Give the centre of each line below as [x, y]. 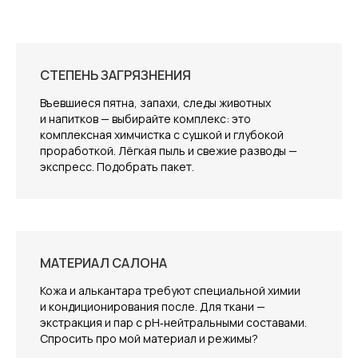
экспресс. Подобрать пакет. [117, 167]
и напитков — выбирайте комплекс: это [145, 119]
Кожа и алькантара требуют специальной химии [170, 291]
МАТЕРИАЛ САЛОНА [103, 263]
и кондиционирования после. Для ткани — [153, 307]
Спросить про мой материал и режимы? [149, 339]
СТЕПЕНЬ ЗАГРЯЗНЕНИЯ [115, 76]
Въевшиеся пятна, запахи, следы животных [155, 103]
